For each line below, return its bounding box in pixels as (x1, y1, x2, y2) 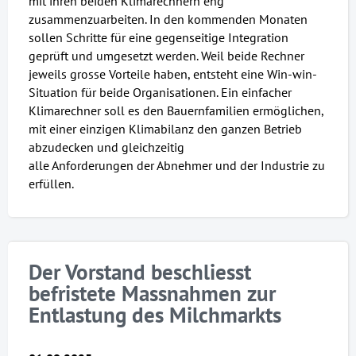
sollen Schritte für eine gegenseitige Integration (28, 29, 288, 45)
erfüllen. (28, 175, 74, 192)
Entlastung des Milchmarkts (28, 301, 281, 329)
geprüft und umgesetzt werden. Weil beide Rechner (28, 47, 304, 64)
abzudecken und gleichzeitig (28, 138, 184, 155)
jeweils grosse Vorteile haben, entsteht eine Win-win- (28, 65, 317, 82)
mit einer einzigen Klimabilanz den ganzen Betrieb (28, 120, 302, 137)
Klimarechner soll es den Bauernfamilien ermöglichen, (28, 102, 323, 118)
